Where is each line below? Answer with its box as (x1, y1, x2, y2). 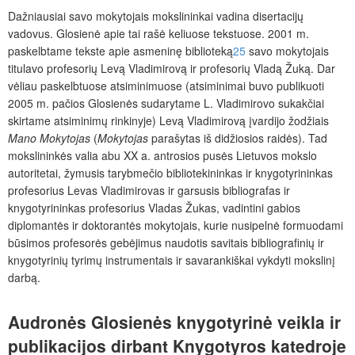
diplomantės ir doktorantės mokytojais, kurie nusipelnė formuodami (8, 217, 343, 234)
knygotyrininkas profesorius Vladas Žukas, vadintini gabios (8, 200, 300, 216)
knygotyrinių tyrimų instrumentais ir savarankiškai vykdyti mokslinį (8, 252, 335, 269)
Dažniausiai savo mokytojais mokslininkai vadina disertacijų (8, 8, 303, 25)
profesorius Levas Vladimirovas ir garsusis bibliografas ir (8, 182, 290, 199)
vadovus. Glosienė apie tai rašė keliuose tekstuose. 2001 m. (8, 25, 309, 42)
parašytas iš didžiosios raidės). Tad (148, 130, 327, 147)
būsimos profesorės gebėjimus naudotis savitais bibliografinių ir (8, 235, 324, 251)
